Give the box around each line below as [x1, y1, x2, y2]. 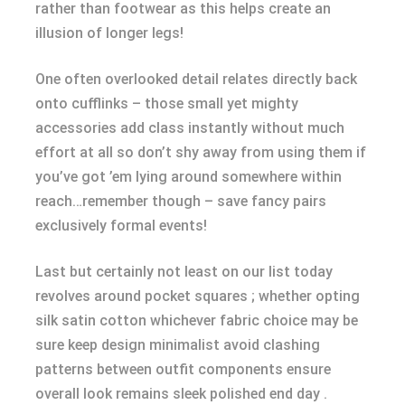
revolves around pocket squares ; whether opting [35, 287, 360, 305]
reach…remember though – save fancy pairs [35, 192, 326, 210]
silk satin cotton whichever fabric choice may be [35, 311, 358, 329]
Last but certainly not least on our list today [35, 262, 333, 280]
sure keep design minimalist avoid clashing [35, 335, 320, 353]
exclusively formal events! [35, 216, 207, 234]
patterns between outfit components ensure [35, 360, 331, 378]
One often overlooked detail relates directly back [35, 70, 357, 88]
